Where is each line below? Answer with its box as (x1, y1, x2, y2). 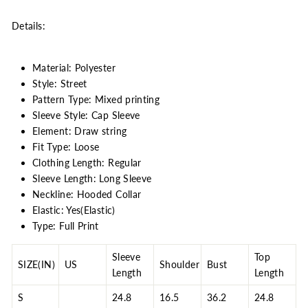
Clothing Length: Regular (32, 156, 142, 168)
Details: (12, 19, 45, 32)
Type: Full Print (32, 219, 99, 232)
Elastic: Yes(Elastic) (32, 203, 115, 216)
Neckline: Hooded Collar (32, 188, 142, 200)
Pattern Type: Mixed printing (32, 93, 160, 105)
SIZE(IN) (18, 258, 55, 270)
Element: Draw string (32, 124, 127, 137)
